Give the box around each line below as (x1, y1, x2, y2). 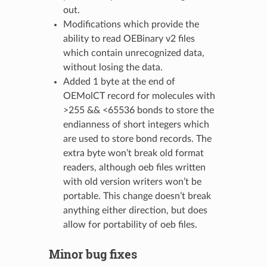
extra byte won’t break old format (63, 148, 204, 158)
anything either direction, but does (63, 205, 207, 215)
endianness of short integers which (63, 119, 209, 129)
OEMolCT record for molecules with (63, 91, 215, 101)
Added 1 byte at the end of (63, 76, 175, 86)
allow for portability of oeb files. (63, 219, 197, 229)
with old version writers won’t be (63, 176, 201, 187)
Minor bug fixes (48, 246, 137, 262)
